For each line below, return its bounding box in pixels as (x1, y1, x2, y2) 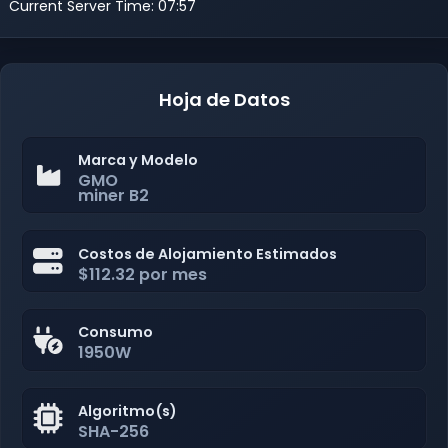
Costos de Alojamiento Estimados (78, 243, 338, 264)
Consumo (78, 322, 154, 343)
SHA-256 (78, 420, 150, 444)
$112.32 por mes (78, 262, 208, 286)
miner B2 (78, 183, 150, 207)
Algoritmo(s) (78, 401, 178, 422)
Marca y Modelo (78, 149, 199, 170)
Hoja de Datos (158, 86, 290, 112)
